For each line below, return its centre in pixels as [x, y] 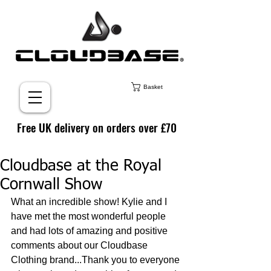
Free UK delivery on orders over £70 [97, 127]
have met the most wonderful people [90, 216]
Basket [153, 87]
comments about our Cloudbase [80, 245]
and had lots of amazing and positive [90, 231]
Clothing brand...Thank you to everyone [96, 260]
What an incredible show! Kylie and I [90, 202]
